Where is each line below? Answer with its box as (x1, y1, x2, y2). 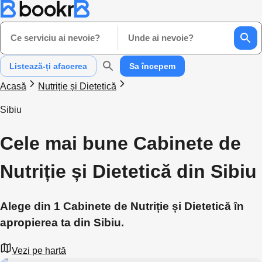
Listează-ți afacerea (9, 61, 87, 71)
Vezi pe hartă (12, 245, 66, 256)
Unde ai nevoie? (127, 33, 194, 43)
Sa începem (129, 61, 175, 71)
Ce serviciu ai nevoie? (11, 33, 100, 43)
